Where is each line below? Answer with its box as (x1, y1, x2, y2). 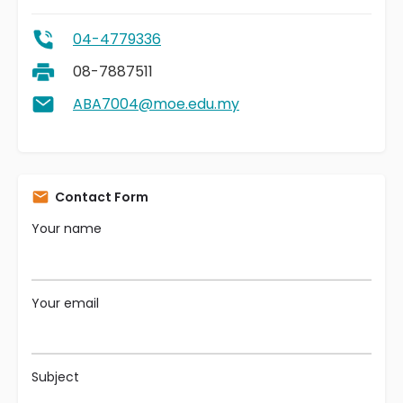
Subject (31, 368, 79, 386)
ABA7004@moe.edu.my (73, 94, 239, 114)
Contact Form (55, 188, 148, 206)
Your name (31, 219, 102, 237)
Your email (31, 293, 99, 312)
